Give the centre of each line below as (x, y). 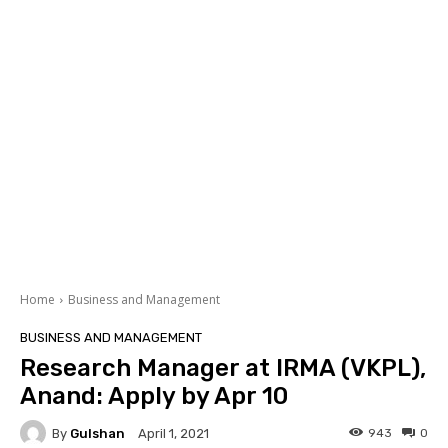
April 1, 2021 (173, 434)
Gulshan (97, 433)
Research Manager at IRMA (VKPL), (223, 368)
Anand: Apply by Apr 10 (154, 396)
